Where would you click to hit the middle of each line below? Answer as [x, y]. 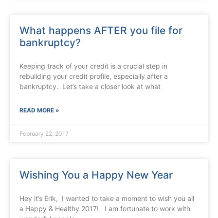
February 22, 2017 [44, 134]
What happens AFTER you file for [101, 31]
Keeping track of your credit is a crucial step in [93, 66]
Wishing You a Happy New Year [96, 175]
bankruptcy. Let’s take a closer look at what [90, 87]
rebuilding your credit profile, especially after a [94, 76]
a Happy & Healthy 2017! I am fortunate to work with [105, 209]
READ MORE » [39, 110]
